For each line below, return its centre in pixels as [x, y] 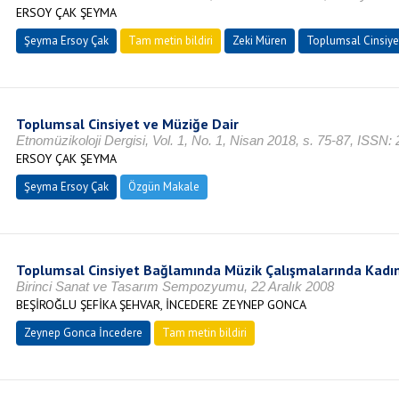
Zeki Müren [259, 41]
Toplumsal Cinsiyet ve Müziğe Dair [127, 124]
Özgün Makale [163, 187]
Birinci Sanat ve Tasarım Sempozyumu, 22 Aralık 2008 [175, 286]
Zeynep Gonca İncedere [83, 333]
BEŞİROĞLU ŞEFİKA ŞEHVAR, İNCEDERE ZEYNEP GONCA [161, 305]
